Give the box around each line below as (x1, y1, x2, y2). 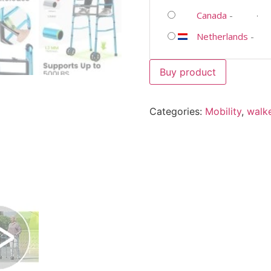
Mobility (204, 105, 241, 117)
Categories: (149, 105, 205, 117)
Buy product (159, 65, 216, 78)
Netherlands (196, 30, 248, 42)
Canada (196, 8, 227, 21)
